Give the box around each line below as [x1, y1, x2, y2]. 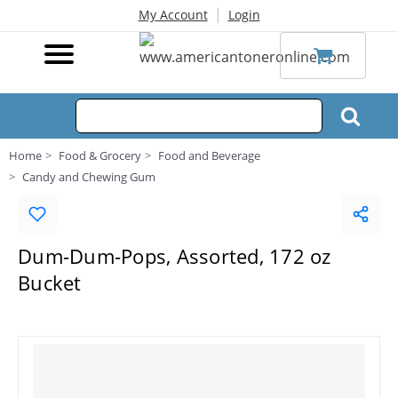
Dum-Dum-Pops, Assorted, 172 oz [18, 243, 331, 269]
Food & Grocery [59, 147, 141, 163]
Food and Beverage [158, 147, 260, 163]
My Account [138, 6, 208, 23]
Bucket [18, 269, 82, 296]
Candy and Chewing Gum [22, 169, 155, 185]
